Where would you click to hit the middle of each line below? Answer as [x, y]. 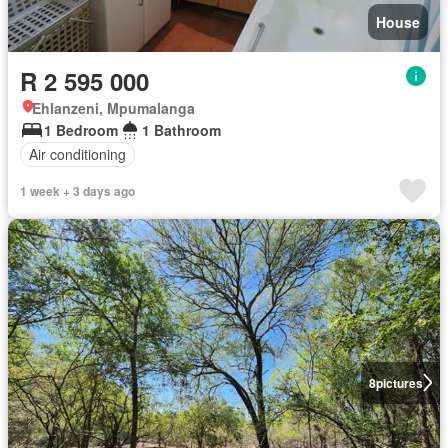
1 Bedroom [81, 129]
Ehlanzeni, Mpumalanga [113, 107]
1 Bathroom [181, 129]
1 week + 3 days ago [77, 190]
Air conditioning [77, 154]
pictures [399, 382]
